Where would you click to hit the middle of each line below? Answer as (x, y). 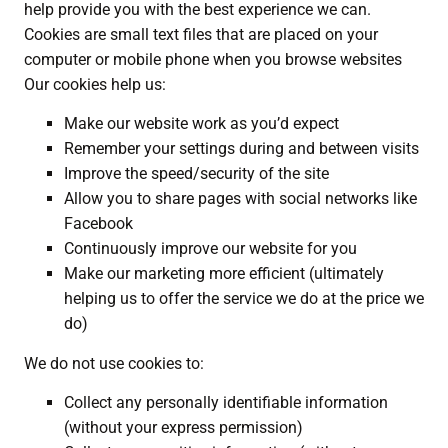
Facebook (98, 224)
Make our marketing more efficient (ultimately (224, 274)
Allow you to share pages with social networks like (240, 199)
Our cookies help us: (95, 84)
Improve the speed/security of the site (196, 174)
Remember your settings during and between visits (241, 149)
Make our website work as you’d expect (201, 124)
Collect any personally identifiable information (226, 403)
